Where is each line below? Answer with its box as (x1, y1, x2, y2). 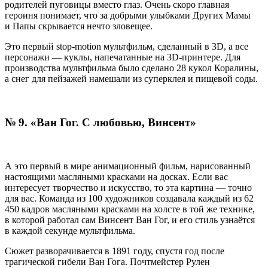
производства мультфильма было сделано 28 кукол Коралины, (5, 63, 258, 74)
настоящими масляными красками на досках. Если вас (5, 171, 228, 182)
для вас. (5, 193, 39, 203)
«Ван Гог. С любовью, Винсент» (31, 115, 196, 129)
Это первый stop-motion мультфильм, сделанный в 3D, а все (5, 41, 248, 52)
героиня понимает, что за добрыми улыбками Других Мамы (5, 10, 251, 21)
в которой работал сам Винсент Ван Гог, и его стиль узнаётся (5, 214, 255, 225)
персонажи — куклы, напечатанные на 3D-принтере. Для (5, 52, 240, 63)
